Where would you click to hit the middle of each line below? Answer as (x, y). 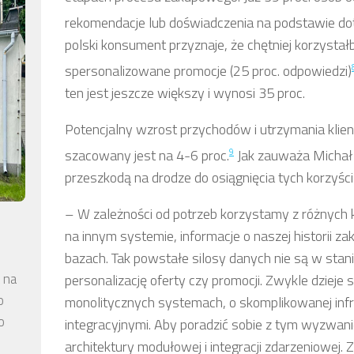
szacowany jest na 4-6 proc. (147, 156)
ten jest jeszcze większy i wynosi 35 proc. (185, 93)
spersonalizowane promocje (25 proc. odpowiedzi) (208, 71)
